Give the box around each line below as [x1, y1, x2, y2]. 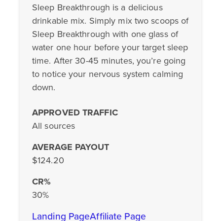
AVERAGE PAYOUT [32, 140, 110, 153]
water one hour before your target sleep [32, 40, 188, 54]
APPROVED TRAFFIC [32, 106, 118, 119]
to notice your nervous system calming [32, 67, 184, 80]
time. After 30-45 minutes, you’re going [32, 54, 186, 67]
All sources [32, 119, 75, 132]
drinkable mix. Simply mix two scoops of [32, 14, 189, 27]
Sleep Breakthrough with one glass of [32, 27, 178, 40]
